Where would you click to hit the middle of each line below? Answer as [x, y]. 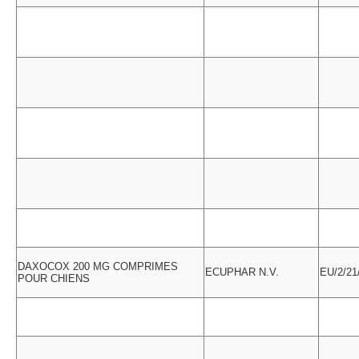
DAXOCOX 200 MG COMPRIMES [98, 266]
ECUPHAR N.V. [242, 272]
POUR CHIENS [54, 278]
